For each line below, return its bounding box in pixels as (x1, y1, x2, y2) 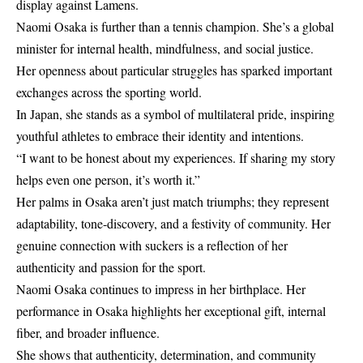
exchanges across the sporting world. (16, 83, 202, 100)
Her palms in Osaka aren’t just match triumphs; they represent (16, 192, 329, 210)
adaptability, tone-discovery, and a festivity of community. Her (16, 214, 331, 232)
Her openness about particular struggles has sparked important (16, 61, 332, 79)
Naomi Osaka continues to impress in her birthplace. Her (16, 280, 305, 297)
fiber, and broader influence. (16, 323, 160, 341)
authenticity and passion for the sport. (16, 258, 206, 275)
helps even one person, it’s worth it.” (16, 170, 200, 188)
